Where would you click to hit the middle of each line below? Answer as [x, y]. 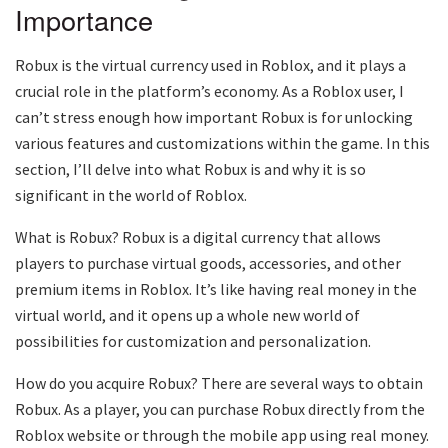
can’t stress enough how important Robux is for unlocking [214, 116]
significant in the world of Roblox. [131, 194]
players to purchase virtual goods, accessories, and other [208, 262]
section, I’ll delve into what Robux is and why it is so [190, 168]
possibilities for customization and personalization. [193, 340]
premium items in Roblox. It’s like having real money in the [216, 288]
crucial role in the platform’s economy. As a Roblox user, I [209, 90]
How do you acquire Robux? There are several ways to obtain [219, 382]
